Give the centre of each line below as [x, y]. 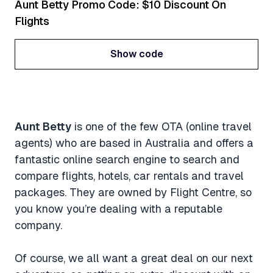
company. [38, 225]
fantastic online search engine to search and [127, 159]
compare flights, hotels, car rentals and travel [129, 175]
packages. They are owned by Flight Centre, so [133, 192]
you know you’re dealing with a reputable [119, 208]
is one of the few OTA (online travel [161, 126]
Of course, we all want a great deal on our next [134, 258]
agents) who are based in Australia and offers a [134, 143]
